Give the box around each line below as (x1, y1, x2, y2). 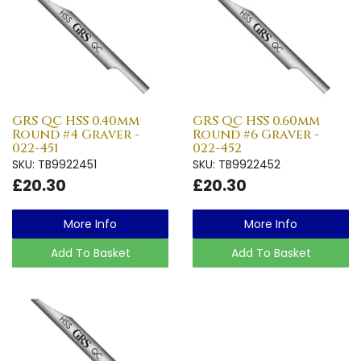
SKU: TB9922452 (193, 156, 280, 172)
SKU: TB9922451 (12, 156, 97, 172)
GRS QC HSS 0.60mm (193, 111, 320, 130)
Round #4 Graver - (12, 125, 139, 143)
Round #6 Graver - (193, 125, 319, 143)
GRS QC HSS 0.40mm (12, 111, 139, 130)
